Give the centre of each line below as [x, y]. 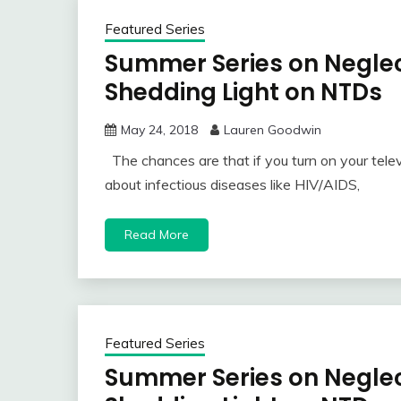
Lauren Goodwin [273, 130]
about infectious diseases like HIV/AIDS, [232, 185]
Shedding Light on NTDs [243, 93]
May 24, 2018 [159, 130]
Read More [157, 235]
